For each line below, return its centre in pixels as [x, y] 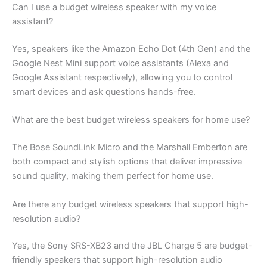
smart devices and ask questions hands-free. [104, 91]
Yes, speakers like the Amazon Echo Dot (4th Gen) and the [131, 49]
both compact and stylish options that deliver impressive [127, 162]
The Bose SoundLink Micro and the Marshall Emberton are [130, 148]
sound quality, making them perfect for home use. [113, 176]
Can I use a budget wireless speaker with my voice [114, 7]
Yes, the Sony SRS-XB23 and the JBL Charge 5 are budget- [132, 246]
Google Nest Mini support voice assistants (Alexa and [120, 63]
